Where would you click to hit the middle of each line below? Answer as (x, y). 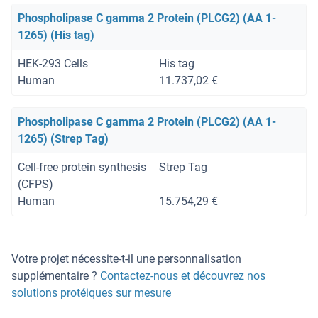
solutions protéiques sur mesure (91, 293)
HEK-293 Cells (53, 64)
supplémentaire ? (56, 276)
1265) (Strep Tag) (63, 139)
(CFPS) (35, 185)
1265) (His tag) (56, 35)
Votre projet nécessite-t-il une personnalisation (126, 259)
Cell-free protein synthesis (82, 168)
